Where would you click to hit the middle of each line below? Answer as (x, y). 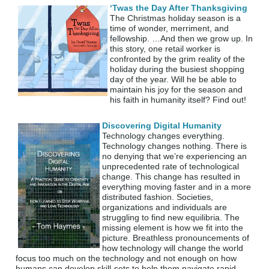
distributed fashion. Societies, (158, 197)
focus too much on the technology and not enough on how (126, 258)
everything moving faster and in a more (177, 187)
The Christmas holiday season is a (176, 18)
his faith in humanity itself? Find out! (178, 100)
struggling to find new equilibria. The (171, 218)
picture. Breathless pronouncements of (176, 238)
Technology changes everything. (164, 136)
